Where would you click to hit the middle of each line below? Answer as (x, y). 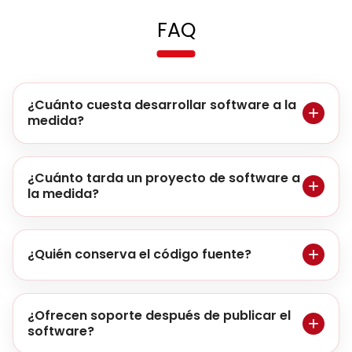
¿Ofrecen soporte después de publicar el (159, 315)
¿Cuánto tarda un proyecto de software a (163, 178)
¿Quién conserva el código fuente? (139, 255)
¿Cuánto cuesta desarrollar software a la (161, 105)
